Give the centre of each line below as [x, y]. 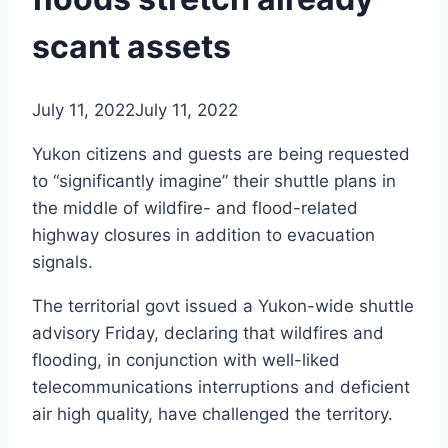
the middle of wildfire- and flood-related [195, 208]
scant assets [131, 46]
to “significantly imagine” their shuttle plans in [214, 181]
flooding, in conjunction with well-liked [186, 360]
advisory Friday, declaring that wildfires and [208, 333]
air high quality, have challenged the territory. [215, 414]
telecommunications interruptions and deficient [221, 387]
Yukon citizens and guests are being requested [221, 154]
